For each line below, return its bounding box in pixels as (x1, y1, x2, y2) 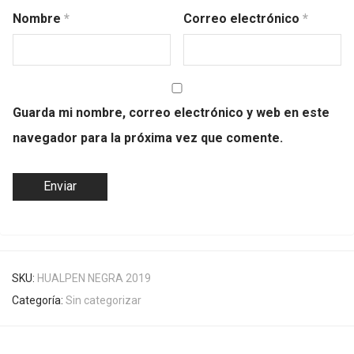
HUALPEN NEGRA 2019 (37, 272, 151, 284)
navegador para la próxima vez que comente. (13, 130, 283, 145)
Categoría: (12, 294, 66, 307)
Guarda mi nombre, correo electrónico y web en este (13, 105, 330, 120)
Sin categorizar (66, 294, 141, 307)
